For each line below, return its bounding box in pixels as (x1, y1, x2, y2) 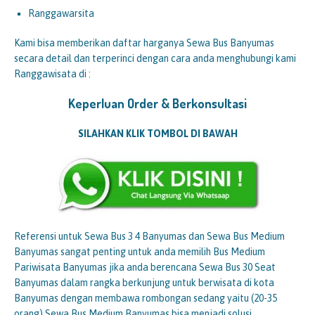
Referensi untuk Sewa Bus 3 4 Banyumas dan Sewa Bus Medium (14, 230, 285, 242)
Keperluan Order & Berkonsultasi (68, 95, 247, 111)
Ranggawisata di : (14, 67, 91, 79)
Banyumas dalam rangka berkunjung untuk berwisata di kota (14, 276, 274, 288)
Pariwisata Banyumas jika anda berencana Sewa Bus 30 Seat (14, 261, 276, 273)
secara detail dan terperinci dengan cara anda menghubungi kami (14, 52, 296, 64)
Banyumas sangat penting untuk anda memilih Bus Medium (14, 245, 265, 257)
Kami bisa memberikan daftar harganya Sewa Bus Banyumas (14, 37, 274, 49)
